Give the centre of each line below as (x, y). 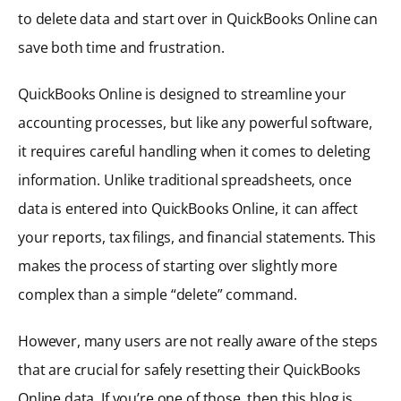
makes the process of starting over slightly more (178, 265)
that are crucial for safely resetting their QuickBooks (189, 369)
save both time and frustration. (121, 47)
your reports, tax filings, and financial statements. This (197, 237)
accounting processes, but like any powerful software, (196, 122)
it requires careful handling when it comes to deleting (194, 151)
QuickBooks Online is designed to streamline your (182, 94)
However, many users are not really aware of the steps (198, 341)
